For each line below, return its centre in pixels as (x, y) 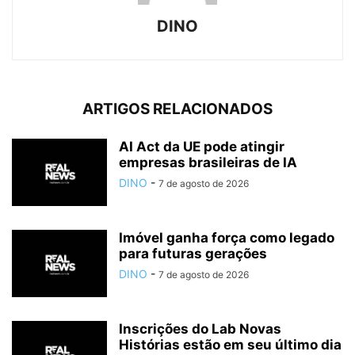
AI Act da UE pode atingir (202, 146)
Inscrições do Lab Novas (200, 328)
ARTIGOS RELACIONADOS (177, 109)
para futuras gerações (193, 253)
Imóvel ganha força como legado (227, 237)
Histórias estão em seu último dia (230, 344)
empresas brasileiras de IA (208, 162)
